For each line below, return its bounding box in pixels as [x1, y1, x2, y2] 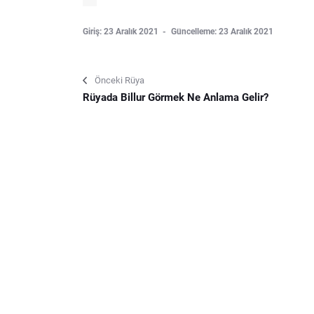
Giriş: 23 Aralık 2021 [83, 27, 161, 37]
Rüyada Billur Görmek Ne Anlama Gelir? [83, 91, 268, 104]
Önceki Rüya [95, 75, 144, 86]
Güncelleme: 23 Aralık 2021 [171, 27, 273, 37]
